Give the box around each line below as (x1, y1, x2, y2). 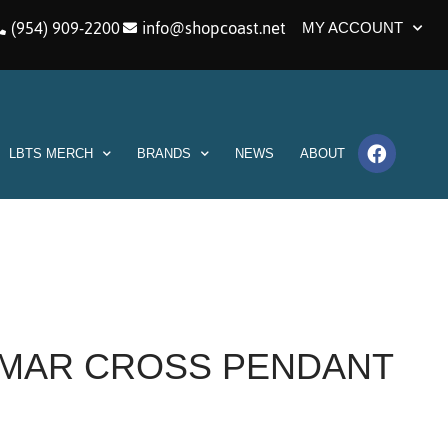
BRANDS (136, 146, 191, 162)
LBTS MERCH (8, 146, 93, 162)
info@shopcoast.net (142, 12, 286, 44)
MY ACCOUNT (302, 19, 403, 36)
